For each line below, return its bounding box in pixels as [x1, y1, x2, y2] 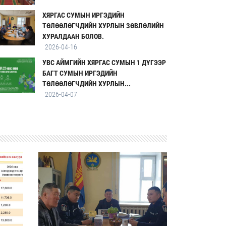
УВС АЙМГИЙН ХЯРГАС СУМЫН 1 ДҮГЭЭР [42, 58, 166, 67]
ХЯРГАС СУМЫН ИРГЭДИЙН [42, 11, 125, 19]
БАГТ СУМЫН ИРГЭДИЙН [42, 69, 118, 77]
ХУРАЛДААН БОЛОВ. [42, 32, 104, 40]
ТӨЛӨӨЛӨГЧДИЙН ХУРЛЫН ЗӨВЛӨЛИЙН [42, 21, 164, 30]
